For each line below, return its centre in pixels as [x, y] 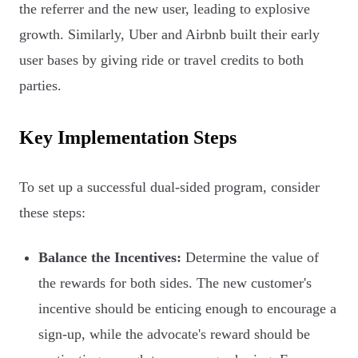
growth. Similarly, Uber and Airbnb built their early [169, 35]
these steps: [52, 213]
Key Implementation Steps [128, 138]
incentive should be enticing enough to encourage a [187, 309]
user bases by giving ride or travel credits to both [161, 60]
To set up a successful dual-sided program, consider [169, 187]
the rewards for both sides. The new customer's [175, 283]
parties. [40, 86]
